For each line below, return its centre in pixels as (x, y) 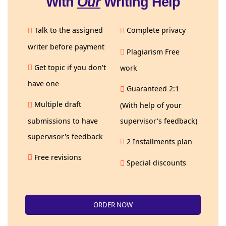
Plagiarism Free (152, 51)
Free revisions (57, 157)
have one (43, 83)
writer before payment (66, 46)
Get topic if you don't (69, 67)
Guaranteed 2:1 (152, 89)
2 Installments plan (158, 141)
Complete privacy (155, 30)
